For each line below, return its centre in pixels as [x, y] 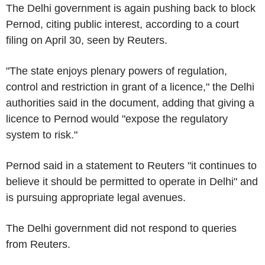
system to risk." [42, 135]
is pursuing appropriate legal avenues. [96, 197]
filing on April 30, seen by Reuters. [87, 40]
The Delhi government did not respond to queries [121, 228]
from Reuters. [38, 244]
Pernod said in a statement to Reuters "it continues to [131, 165]
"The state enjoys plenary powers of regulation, [117, 71]
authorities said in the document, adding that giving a [130, 103]
